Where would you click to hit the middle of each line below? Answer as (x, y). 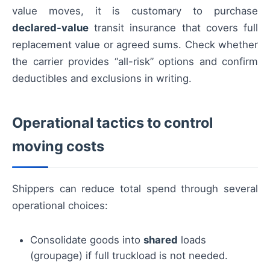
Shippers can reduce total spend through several (135, 188)
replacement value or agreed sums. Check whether (135, 44)
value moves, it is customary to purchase (135, 11)
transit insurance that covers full (173, 27)
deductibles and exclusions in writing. (102, 78)
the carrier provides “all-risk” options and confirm (135, 61)
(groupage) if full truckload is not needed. (129, 255)
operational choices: (60, 205)
